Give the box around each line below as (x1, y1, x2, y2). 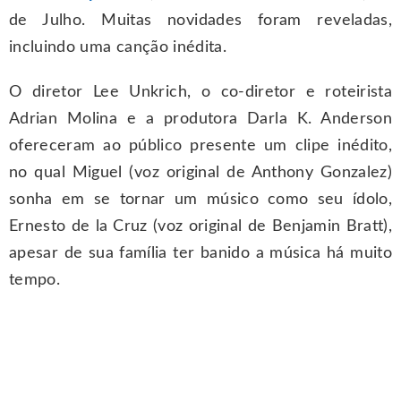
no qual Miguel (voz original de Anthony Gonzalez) (9, 165, 392, 182)
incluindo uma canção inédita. (9, 39, 227, 56)
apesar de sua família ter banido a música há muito (9, 245, 392, 262)
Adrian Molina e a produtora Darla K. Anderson (9, 111, 392, 128)
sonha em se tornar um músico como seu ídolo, (9, 192, 392, 209)
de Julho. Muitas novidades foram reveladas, (9, 13, 392, 30)
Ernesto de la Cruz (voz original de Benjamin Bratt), (9, 218, 392, 235)
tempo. (9, 272, 61, 289)
